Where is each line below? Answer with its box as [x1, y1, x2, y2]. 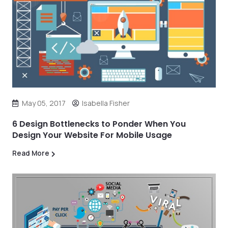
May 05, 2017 [22, 98, 66, 108]
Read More [12, 149, 49, 158]
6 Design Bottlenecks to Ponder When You [12, 118, 186, 130]
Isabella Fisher [82, 98, 130, 108]
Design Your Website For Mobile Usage [12, 129, 172, 141]
